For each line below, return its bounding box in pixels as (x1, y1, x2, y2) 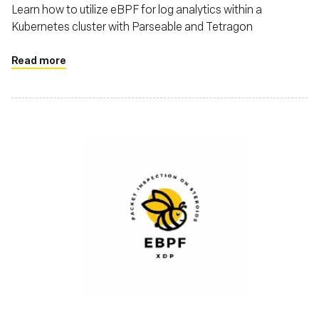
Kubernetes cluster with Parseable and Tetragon (11, 19, 253, 33)
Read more (11, 53, 66, 66)
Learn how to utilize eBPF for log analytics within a (11, 1, 262, 16)
